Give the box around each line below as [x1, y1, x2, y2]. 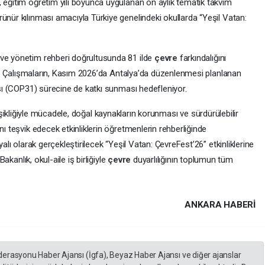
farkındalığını [179, 53, 227, 64]
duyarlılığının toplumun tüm [133, 154, 233, 166]
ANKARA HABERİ [185, 199, 256, 211]
